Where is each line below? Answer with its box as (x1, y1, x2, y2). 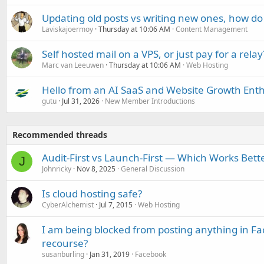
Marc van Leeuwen (42, 60, 104, 70)
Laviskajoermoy (42, 24, 93, 34)
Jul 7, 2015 (99, 200, 133, 210)
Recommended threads (12, 129, 107, 140)
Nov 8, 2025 (77, 164, 115, 174)
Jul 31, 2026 (62, 96, 100, 106)
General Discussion (121, 164, 184, 174)
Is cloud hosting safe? (42, 187, 142, 200)
